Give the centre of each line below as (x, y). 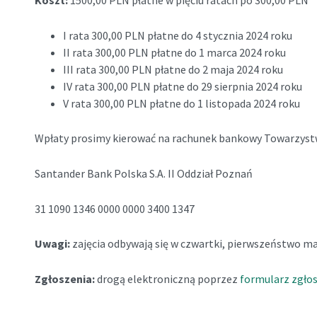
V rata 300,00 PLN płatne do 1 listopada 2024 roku (181, 103)
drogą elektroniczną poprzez (168, 278)
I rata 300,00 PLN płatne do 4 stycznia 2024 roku (177, 35)
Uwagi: (53, 244)
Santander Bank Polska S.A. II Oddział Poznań (144, 173)
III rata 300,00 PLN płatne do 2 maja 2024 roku (173, 69)
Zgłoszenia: (65, 278)
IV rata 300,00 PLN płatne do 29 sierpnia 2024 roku (182, 86)
